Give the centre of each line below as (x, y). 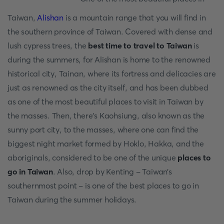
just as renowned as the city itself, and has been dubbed (108, 87)
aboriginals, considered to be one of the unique (93, 157)
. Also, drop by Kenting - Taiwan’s (112, 171)
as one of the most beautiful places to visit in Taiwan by (105, 101)
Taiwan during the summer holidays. (72, 199)
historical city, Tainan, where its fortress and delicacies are (112, 73)
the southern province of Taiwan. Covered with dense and (110, 31)
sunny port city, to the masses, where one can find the (103, 129)
